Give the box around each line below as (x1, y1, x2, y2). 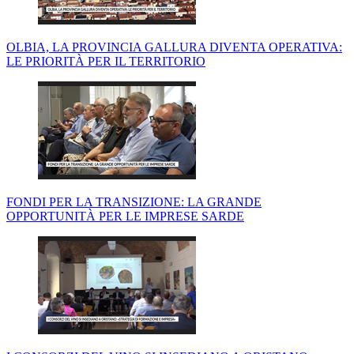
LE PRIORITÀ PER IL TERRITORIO (6, 55, 205, 69)
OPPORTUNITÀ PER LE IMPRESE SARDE (6, 209, 244, 224)
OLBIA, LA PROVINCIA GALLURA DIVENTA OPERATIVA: (6, 40, 342, 55)
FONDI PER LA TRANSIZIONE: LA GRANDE (6, 195, 262, 209)
